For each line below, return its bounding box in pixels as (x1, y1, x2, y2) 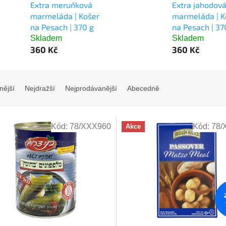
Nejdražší (25, 84, 55, 92)
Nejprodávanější (65, 84, 117, 92)
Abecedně (127, 84, 159, 92)
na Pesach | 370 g (30, 22, 94, 32)
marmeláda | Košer (30, 11, 99, 21)
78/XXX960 (69, 122, 111, 131)
